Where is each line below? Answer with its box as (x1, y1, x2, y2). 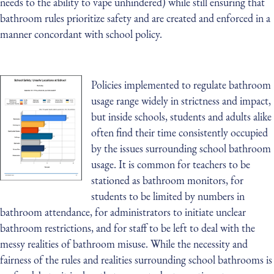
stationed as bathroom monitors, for (91, 172, 243, 187)
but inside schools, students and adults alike (91, 109, 272, 124)
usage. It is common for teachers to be (91, 157, 250, 171)
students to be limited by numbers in (91, 188, 245, 203)
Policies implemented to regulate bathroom (91, 77, 271, 92)
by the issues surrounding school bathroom (91, 141, 271, 155)
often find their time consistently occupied (91, 125, 268, 139)
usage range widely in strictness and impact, (91, 93, 271, 108)
